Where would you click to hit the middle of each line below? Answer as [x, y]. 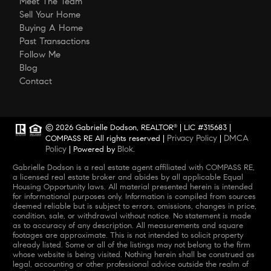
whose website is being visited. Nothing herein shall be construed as [133, 254]
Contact [36, 81]
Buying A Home [51, 28]
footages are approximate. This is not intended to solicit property [128, 235]
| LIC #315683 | [204, 127]
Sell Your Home [50, 14]
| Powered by [92, 149]
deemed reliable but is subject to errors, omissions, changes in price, [134, 206]
